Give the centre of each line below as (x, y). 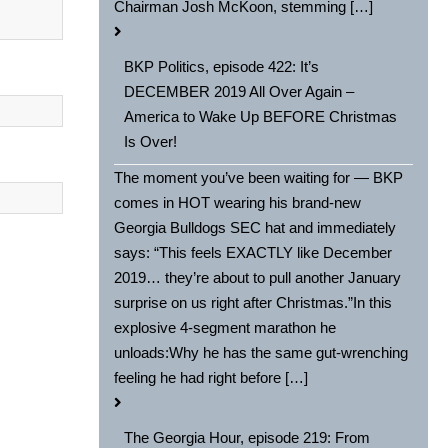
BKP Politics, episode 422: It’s (222, 67)
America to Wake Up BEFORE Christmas (261, 117)
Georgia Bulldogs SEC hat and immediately (255, 228)
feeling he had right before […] (211, 378)
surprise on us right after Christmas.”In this (253, 303)
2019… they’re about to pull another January (258, 278)
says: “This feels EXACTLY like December (253, 253)
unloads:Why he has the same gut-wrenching (261, 353)
